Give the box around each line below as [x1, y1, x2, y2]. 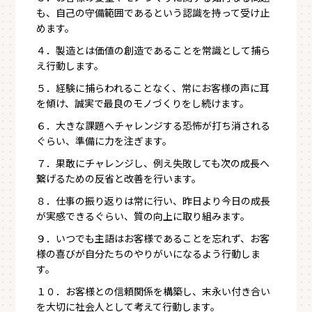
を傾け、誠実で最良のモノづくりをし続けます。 [36, 96, 250, 110]
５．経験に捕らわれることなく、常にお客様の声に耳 [36, 81, 270, 95]
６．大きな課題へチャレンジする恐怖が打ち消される [36, 118, 271, 132]
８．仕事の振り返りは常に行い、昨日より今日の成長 [36, 194, 271, 208]
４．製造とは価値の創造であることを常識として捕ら [36, 43, 271, 57]
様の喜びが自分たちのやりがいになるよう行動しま [36, 247, 261, 260]
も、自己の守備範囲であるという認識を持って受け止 [36, 6, 270, 19]
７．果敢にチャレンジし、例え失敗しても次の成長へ [36, 156, 270, 170]
